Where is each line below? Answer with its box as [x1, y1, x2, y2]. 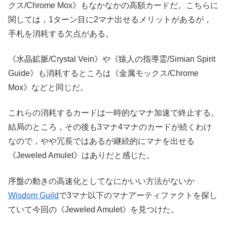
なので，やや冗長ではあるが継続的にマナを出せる [8, 137, 195, 146]
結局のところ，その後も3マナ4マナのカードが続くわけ [8, 123, 212, 132]
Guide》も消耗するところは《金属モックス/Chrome [8, 68, 199, 78]
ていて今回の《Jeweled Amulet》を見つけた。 [8, 205, 179, 214]
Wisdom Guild [8, 191, 59, 200]
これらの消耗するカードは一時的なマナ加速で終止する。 [8, 108, 219, 118]
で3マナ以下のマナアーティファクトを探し [59, 191, 217, 200]
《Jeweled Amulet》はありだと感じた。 [8, 151, 155, 160]
